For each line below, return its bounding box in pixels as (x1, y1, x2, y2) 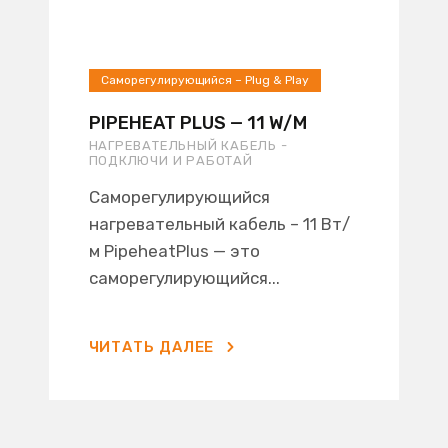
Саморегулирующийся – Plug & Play (100, 73, 309, 87)
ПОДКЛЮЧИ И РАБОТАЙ (88, 153, 253, 168)
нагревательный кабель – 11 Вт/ (88, 214, 350, 234)
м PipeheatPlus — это (88, 241, 260, 261)
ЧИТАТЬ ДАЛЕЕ (88, 338, 215, 356)
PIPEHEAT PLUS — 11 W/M (88, 112, 307, 134)
